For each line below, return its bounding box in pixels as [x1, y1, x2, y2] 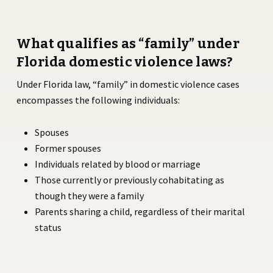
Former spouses [34, 142, 101, 155]
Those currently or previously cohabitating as [34, 174, 224, 186]
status [34, 221, 62, 234]
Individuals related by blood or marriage [34, 158, 200, 171]
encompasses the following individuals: [16, 94, 180, 107]
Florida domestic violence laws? [16, 54, 233, 71]
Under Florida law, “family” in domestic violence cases [16, 78, 239, 91]
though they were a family [34, 190, 144, 202]
